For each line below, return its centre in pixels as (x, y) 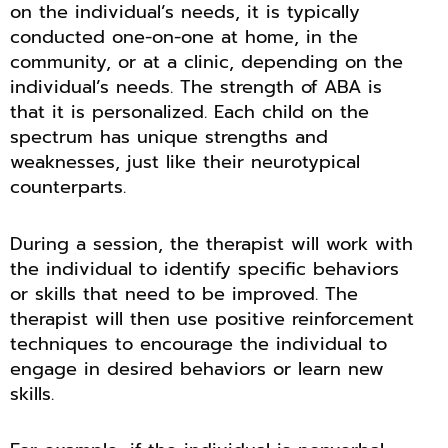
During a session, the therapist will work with (211, 243)
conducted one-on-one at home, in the (184, 37)
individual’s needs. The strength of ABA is (196, 87)
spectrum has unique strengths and (169, 137)
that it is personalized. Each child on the (189, 112)
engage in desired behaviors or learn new (197, 368)
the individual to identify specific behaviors (204, 268)
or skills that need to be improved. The (184, 293)
